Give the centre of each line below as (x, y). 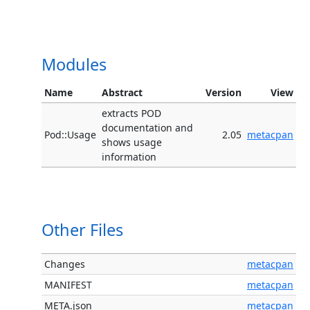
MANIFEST (68, 285)
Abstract (122, 93)
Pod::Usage (70, 135)
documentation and (147, 128)
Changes (65, 264)
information (129, 157)
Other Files (82, 230)
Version (224, 93)
